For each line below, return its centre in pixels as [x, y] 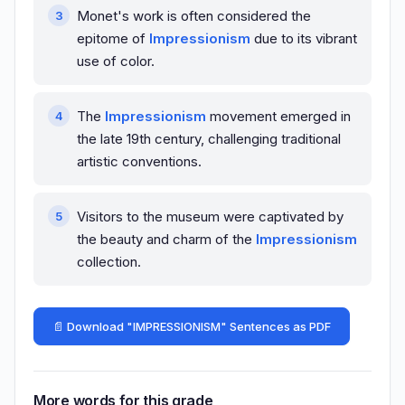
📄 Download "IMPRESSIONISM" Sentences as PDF [192, 327]
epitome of [113, 39]
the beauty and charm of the [166, 240]
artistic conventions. [139, 162]
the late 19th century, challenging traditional [209, 139]
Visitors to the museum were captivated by [210, 217]
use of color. [116, 61]
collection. [109, 262]
